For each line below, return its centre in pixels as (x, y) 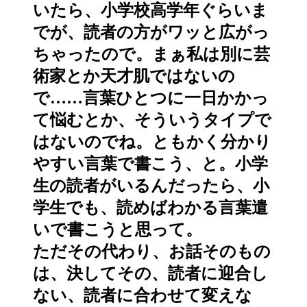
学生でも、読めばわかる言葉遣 (150, 208)
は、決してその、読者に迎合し (150, 274)
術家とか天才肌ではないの (134, 76)
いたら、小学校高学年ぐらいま (150, 11)
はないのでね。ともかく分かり (152, 142)
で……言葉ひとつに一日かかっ (151, 98)
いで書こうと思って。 (118, 230)
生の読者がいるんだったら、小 (151, 186)
